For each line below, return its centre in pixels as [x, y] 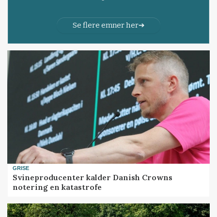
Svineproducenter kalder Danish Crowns [93, 177]
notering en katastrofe [57, 187]
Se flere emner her [105, 25]
